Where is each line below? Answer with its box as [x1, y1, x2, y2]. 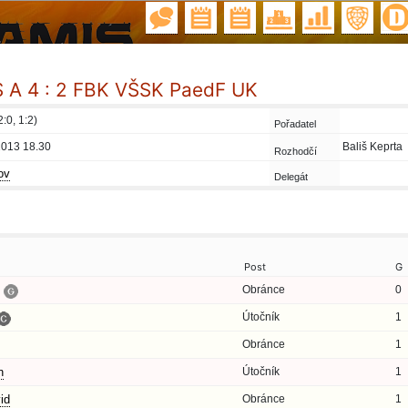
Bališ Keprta [342, 140, 403, 153]
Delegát [274, 171, 308, 182]
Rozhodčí [274, 146, 317, 157]
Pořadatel [274, 118, 316, 129]
